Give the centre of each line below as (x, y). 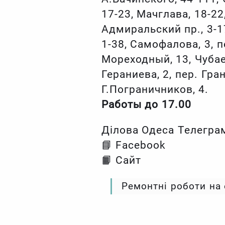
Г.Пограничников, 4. (155, 89)
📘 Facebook (134, 145)
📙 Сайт (121, 160)
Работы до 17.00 (146, 104)
